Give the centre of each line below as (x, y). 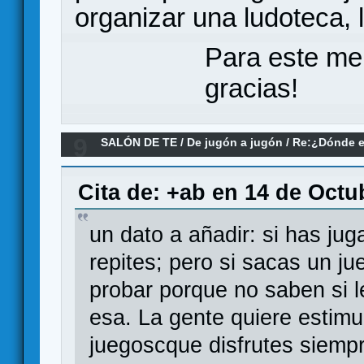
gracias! (251, 89)
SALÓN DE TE (139, 143)
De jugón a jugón (235, 143)
